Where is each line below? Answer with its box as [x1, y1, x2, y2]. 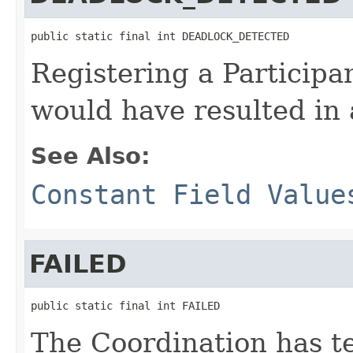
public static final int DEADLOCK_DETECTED [31, 29, 289, 43]
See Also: [31, 142, 150, 169]
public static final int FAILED [31, 299, 220, 312]
